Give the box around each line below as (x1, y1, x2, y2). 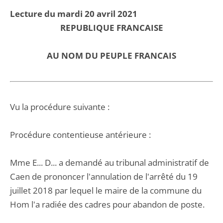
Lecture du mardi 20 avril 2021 (10, 8, 137, 19)
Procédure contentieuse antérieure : (10, 129, 151, 140)
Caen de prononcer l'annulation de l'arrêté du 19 (10, 171, 198, 182)
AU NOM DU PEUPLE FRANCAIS (47, 50, 176, 61)
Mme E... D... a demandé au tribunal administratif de (10, 157, 209, 168)
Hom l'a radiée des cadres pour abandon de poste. (10, 199, 205, 210)
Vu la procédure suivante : (10, 101, 110, 112)
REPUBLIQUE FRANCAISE (60, 22, 163, 33)
